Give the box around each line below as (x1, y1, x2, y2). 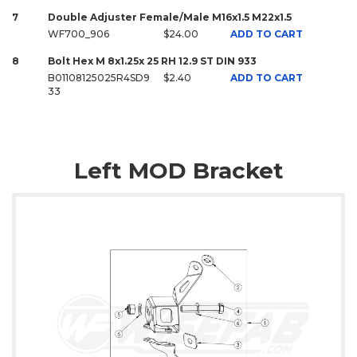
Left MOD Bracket (73, 156, 284, 184)
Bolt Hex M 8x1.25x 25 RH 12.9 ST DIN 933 (48, 54, 257, 67)
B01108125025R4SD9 (48, 71, 150, 84)
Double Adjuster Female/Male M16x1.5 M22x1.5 (48, 10, 292, 23)
